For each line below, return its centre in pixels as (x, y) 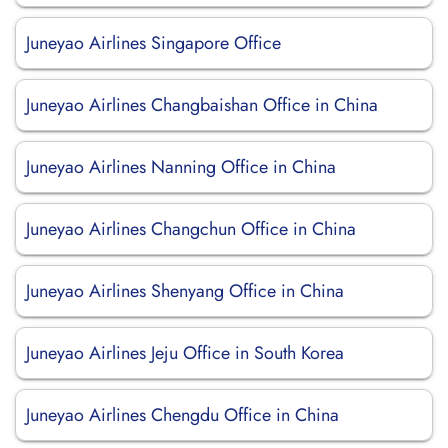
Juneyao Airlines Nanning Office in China (181, 167)
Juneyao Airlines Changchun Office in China (191, 229)
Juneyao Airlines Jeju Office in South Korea (185, 353)
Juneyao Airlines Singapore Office (153, 43)
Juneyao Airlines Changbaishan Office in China (202, 105)
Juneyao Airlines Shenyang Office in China (185, 291)
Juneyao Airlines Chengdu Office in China (182, 415)
